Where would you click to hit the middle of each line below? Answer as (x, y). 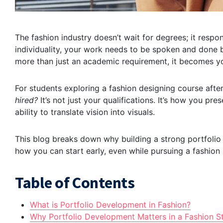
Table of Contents (75, 183)
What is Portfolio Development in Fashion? (110, 205)
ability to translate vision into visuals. (85, 112)
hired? (26, 100)
